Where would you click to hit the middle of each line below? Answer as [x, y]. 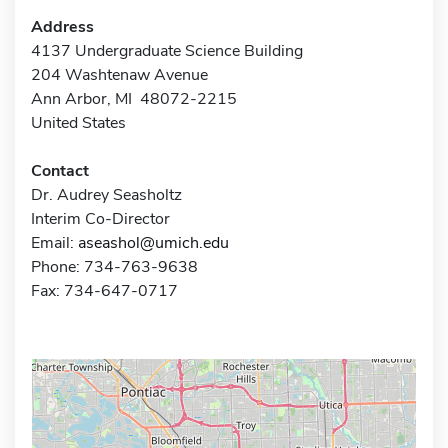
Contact [60, 170]
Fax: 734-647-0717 [104, 290]
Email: [54, 242]
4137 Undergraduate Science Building [167, 50]
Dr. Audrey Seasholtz [106, 194]
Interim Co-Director [100, 218]
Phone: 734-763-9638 [114, 266]
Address [62, 26]
